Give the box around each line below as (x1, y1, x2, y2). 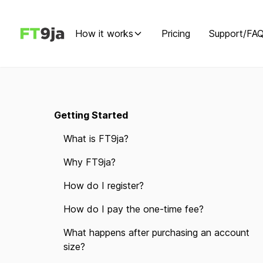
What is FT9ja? (63, 133, 129, 144)
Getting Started (54, 109, 128, 121)
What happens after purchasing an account (63, 227, 249, 238)
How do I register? (63, 180, 144, 191)
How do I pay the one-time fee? (63, 203, 204, 215)
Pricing (161, 28, 190, 39)
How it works (75, 28, 133, 39)
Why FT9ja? (63, 156, 116, 168)
